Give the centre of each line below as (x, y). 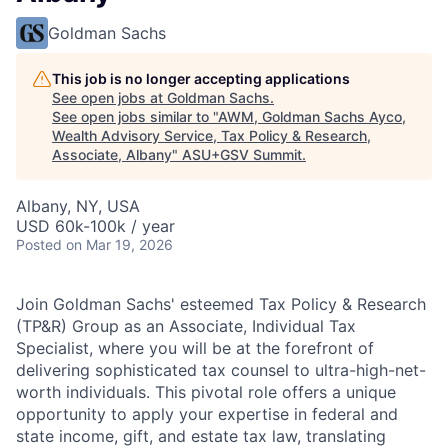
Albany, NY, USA (78, 205)
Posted (39, 244)
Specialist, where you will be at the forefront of (195, 347)
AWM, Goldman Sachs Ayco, (312, 116)
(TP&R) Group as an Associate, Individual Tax (186, 325)
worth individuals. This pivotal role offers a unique (206, 391)
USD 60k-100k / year (95, 225)
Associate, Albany (112, 154)
